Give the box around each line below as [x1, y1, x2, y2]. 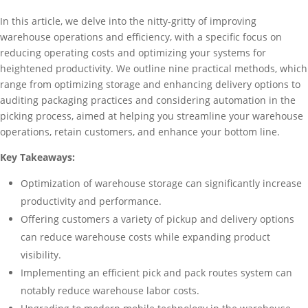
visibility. [21, 248, 61, 261]
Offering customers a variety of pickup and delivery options [21, 212, 294, 225]
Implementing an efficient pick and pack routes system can [21, 266, 292, 279]
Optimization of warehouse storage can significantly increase [21, 177, 302, 190]
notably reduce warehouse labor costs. [21, 284, 199, 297]
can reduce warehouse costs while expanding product [21, 230, 270, 243]
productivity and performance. [21, 195, 162, 208]
